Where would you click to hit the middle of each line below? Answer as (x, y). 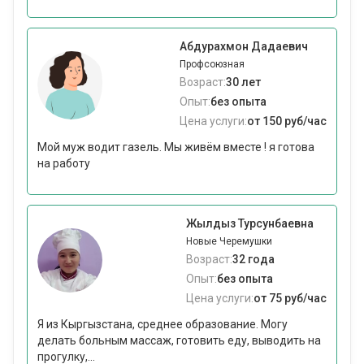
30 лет (243, 82)
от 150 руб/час (287, 121)
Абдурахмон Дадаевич (244, 47)
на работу (64, 164)
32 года (253, 260)
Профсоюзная (212, 65)
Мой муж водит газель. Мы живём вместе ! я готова (176, 147)
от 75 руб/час (290, 299)
